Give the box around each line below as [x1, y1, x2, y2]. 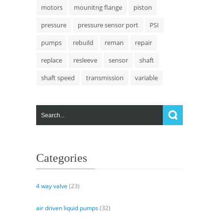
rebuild [73, 38, 93, 47]
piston [133, 3, 152, 12]
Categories [36, 152, 87, 165]
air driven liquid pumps [36, 204, 98, 213]
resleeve [73, 56, 97, 65]
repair [135, 38, 152, 47]
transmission [86, 73, 124, 83]
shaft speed [41, 73, 75, 83]
